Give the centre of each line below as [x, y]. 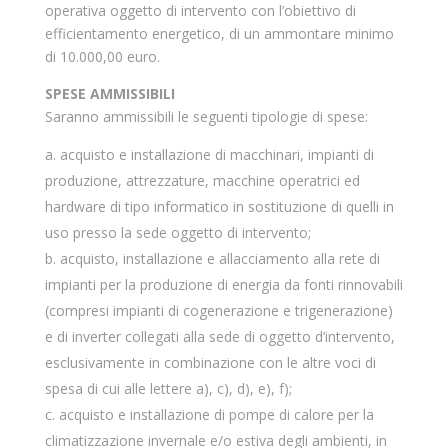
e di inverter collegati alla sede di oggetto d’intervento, [219, 336]
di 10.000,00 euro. [102, 56]
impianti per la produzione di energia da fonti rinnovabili [223, 284]
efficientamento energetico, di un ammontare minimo [219, 33]
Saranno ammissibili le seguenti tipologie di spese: [206, 116]
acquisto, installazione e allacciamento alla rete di [219, 258]
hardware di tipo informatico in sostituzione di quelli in [219, 206]
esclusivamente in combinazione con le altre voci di [210, 362]
